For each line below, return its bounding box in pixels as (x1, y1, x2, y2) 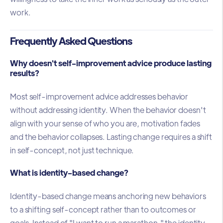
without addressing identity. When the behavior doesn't (10, 104, 206, 115)
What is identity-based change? (10, 167, 128, 178)
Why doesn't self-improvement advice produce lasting (10, 58, 212, 69)
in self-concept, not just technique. (10, 144, 134, 155)
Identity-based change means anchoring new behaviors (10, 190, 206, 201)
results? (10, 68, 39, 79)
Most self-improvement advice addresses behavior (10, 91, 189, 102)
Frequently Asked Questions (10, 34, 132, 47)
